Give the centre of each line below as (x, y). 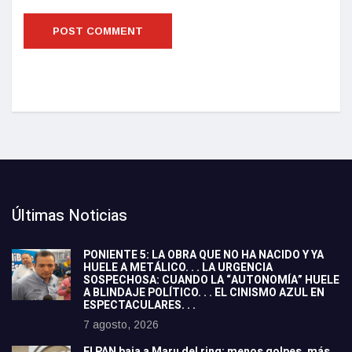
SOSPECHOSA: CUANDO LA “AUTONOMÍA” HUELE (211, 280)
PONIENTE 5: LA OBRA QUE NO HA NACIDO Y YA (203, 255)
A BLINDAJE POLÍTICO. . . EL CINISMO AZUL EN (204, 293)
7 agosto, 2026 (121, 325)
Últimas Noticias (70, 216)
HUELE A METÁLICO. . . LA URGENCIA (178, 268)
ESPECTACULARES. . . (139, 306)
